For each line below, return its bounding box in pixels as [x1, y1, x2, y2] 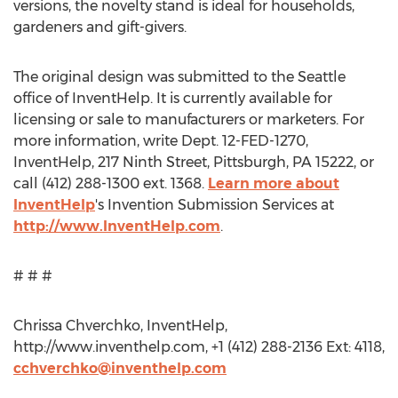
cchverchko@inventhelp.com [13, 360, 227, 377]
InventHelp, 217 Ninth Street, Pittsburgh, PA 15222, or [13, 154, 374, 171]
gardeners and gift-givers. [13, 19, 187, 36]
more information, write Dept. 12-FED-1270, [13, 132, 308, 149]
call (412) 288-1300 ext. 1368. [13, 175, 208, 192]
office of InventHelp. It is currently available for [13, 90, 332, 107]
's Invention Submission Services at [95, 196, 334, 213]
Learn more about [208, 175, 339, 192]
